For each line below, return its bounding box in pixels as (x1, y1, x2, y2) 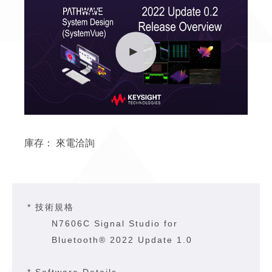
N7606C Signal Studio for (52, 219, 178, 228)
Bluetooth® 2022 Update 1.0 (52, 235, 192, 245)
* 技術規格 (27, 202, 74, 212)
